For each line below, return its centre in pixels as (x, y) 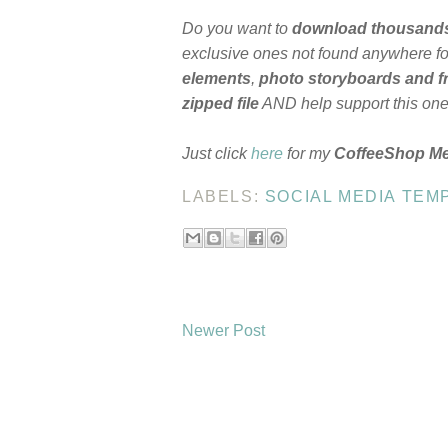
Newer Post (223, 331)
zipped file (220, 104)
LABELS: (223, 197)
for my (308, 154)
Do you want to (237, 29)
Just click (216, 154)
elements (216, 79)
